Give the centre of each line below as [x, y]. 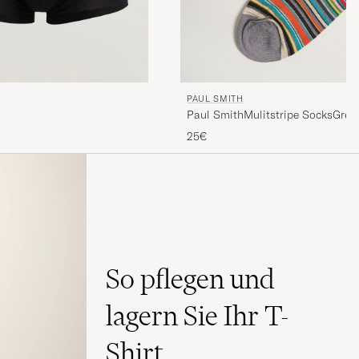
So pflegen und [190, 279]
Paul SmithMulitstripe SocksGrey [271, 114]
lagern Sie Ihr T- [198, 316]
